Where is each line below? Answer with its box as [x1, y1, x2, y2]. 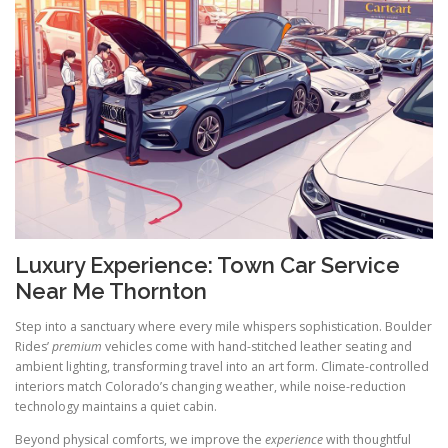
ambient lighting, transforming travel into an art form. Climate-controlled [15, 357, 429, 375]
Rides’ [15, 337, 52, 355]
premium [52, 337, 102, 355]
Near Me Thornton [15, 277, 207, 304]
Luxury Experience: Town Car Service [15, 251, 400, 278]
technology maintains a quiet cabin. [15, 397, 217, 415]
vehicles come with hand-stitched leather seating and [102, 337, 412, 355]
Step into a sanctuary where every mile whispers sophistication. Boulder [15, 317, 432, 335]
